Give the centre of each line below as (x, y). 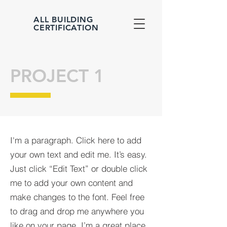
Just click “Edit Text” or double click (79, 168)
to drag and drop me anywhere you (77, 211)
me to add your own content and (71, 183)
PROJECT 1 (57, 76)
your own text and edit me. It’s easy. (79, 154)
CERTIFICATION (66, 28)
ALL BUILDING (63, 20)
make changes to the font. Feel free (77, 197)
